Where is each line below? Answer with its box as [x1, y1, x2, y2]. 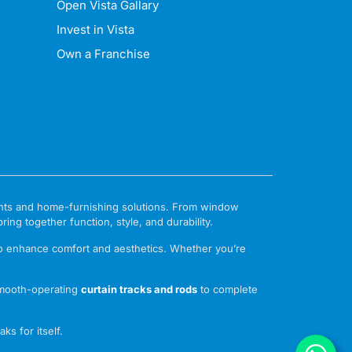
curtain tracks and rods [81, 283, 198, 296]
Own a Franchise [56, 46, 150, 62]
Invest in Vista [56, 22, 134, 38]
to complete [197, 283, 258, 296]
